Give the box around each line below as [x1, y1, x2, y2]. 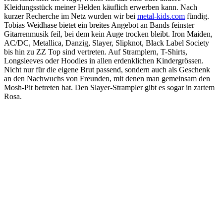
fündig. [185, 11, 209, 20]
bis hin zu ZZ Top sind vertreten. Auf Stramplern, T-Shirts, [4, 47, 187, 56]
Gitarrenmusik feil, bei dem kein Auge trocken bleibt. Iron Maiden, [4, 29, 213, 38]
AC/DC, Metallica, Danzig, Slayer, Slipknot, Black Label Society [4, 38, 209, 47]
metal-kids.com [137, 11, 185, 20]
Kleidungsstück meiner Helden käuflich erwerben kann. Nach [4, 2, 197, 11]
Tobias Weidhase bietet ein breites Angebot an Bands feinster [4, 20, 194, 29]
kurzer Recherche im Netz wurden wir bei [4, 11, 137, 20]
